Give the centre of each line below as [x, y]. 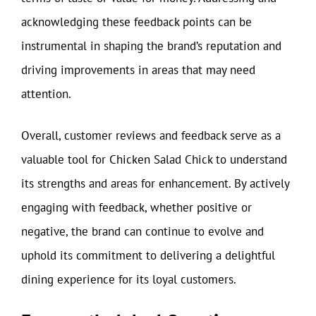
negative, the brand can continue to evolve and [142, 231]
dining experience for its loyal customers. [129, 279]
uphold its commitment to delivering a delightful [148, 255]
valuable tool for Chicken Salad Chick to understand [154, 159]
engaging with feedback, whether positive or [136, 207]
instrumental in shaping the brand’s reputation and [151, 45]
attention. [46, 93]
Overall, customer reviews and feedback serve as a [151, 135]
